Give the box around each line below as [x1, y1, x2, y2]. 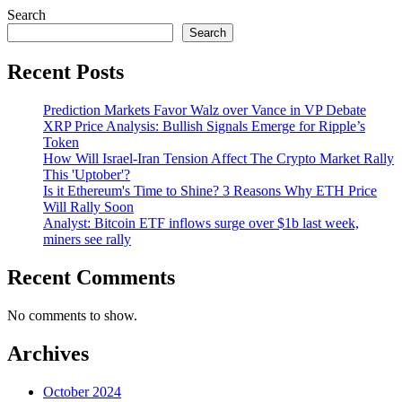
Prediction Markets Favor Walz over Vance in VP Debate [43, 102, 366, 118]
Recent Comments [7, 265, 175, 289]
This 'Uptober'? [43, 167, 130, 183]
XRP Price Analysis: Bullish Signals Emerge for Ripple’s [43, 118, 365, 135]
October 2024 [43, 383, 121, 399]
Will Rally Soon [43, 199, 134, 215]
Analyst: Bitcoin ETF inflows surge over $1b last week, [43, 215, 359, 232]
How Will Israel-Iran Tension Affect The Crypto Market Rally [43, 151, 394, 167]
